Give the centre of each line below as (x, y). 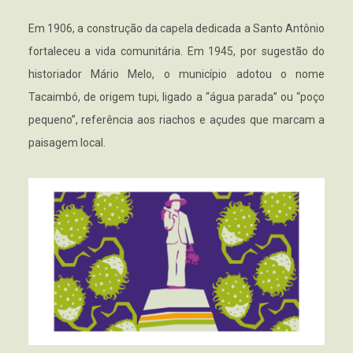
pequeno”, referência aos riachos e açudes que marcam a (176, 119)
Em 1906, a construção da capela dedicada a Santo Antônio (176, 28)
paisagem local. (67, 142)
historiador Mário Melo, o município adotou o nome (176, 74)
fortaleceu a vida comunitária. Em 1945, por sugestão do (176, 51)
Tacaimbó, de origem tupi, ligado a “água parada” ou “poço (176, 97)
